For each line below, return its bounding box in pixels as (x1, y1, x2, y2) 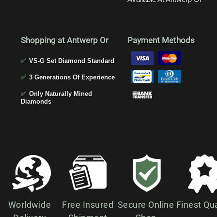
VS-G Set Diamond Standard (27, 57, 114, 64)
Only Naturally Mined (27, 90, 92, 97)
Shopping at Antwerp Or (21, 35, 108, 45)
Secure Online (117, 199, 174, 210)
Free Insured (62, 199, 113, 210)
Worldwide (8, 199, 51, 210)
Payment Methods (127, 35, 195, 45)
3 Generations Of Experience (27, 73, 115, 81)
